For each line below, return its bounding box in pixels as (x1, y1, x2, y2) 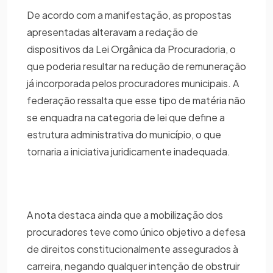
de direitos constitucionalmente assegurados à (27, 242, 238, 255)
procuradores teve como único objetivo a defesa (27, 225, 246, 238)
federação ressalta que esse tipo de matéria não (27, 93, 246, 107)
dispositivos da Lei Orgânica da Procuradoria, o (27, 42, 236, 55)
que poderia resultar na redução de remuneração (27, 59, 246, 73)
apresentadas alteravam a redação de (27, 25, 198, 38)
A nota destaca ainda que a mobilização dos (27, 208, 223, 221)
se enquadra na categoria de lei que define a (27, 110, 225, 124)
